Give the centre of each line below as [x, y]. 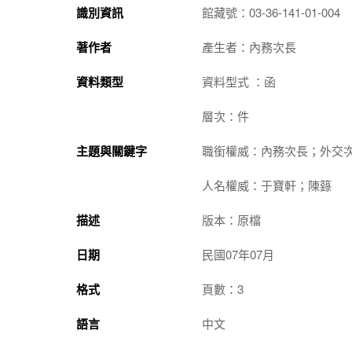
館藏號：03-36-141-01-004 [271, 12]
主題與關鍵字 [112, 150]
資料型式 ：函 [239, 81]
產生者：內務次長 [249, 46]
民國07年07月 [238, 254]
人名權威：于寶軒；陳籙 [267, 185]
